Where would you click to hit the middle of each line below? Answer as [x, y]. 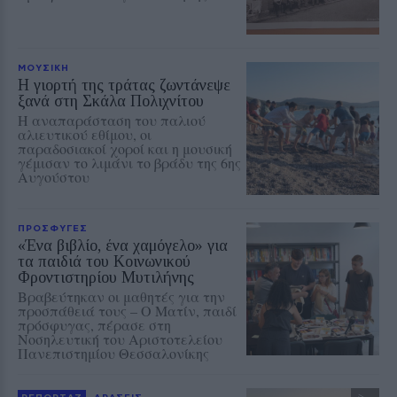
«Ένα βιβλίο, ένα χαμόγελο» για [123, 245]
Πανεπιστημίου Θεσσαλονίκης [113, 353]
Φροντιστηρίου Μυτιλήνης [106, 277]
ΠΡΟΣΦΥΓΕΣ [53, 227]
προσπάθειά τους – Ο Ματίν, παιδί [127, 310]
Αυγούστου [54, 176]
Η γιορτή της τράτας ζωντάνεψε [124, 85]
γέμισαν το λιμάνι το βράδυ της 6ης [129, 162]
